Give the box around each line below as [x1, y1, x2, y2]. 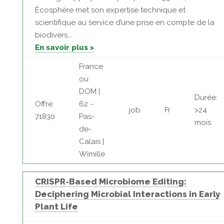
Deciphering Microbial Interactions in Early [34, 189, 220, 199]
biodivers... [34, 30, 72, 39]
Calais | [78, 137, 104, 146]
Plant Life [34, 201, 78, 211]
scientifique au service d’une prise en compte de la [34, 18, 214, 27]
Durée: [194, 93, 217, 102]
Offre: [34, 99, 54, 108]
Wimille [78, 149, 105, 158]
